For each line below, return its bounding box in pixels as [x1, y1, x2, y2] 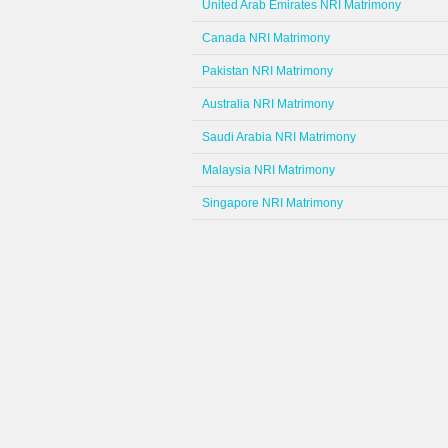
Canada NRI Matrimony [202, 31, 330, 45]
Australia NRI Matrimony [202, 97, 334, 111]
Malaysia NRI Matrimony [202, 163, 335, 177]
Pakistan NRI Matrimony [202, 64, 333, 78]
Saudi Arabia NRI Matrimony [202, 130, 356, 144]
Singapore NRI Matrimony [202, 196, 343, 210]
